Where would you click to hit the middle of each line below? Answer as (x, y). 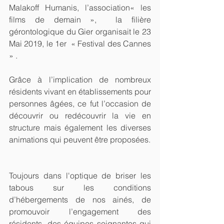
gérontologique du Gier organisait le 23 (80, 32)
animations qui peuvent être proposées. (80, 140)
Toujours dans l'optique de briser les (80, 176)
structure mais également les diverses (80, 128)
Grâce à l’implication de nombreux (80, 80)
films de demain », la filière (80, 20)
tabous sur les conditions (80, 188)
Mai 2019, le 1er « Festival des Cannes (80, 44)
